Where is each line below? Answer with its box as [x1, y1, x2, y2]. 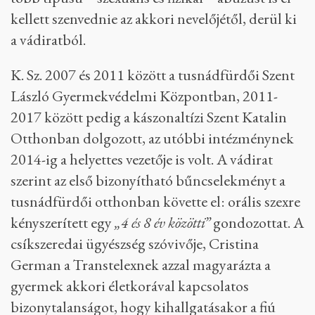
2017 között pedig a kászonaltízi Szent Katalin [11, 107, 287, 127]
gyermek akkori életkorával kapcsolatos [11, 276, 249, 296]
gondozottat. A [210, 212, 304, 233]
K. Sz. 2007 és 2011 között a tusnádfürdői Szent [11, 65, 295, 85]
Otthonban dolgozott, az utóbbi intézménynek [11, 128, 294, 148]
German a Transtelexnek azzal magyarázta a [11, 255, 271, 275]
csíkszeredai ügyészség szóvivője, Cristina [11, 233, 259, 254]
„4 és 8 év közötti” [115, 212, 210, 233]
